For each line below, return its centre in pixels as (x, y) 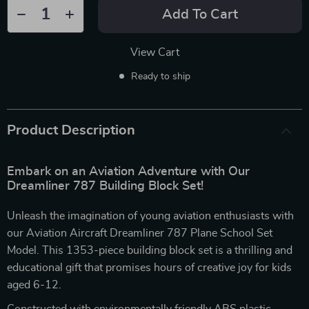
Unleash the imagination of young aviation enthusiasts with (150, 216)
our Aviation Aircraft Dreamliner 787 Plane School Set (140, 233)
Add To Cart (200, 14)
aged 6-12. (34, 285)
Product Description (71, 130)
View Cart (154, 52)
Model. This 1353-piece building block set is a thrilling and (150, 250)
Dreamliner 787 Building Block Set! (105, 186)
